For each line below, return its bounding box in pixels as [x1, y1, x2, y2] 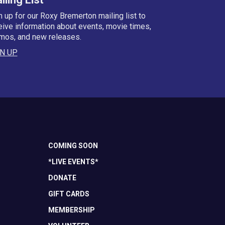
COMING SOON [48, 141, 98, 150]
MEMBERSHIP [48, 205, 95, 214]
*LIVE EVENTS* [48, 157, 98, 166]
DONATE [48, 173, 76, 182]
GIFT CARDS [48, 189, 89, 198]
